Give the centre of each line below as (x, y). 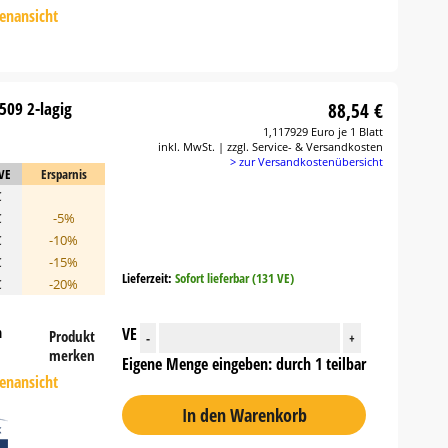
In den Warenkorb (244, 415)
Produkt (72, 336)
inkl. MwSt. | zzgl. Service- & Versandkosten (271, 146)
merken (72, 355)
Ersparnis (63, 174)
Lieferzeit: (149, 278)
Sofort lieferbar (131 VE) (235, 278)
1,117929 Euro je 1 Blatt (323, 131)
